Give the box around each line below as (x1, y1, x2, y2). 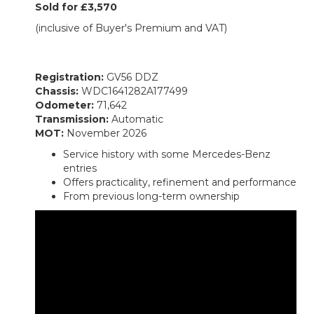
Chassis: (35, 85, 78, 98)
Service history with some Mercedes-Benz (63, 148, 271, 161)
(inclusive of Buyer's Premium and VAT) (35, 22, 227, 35)
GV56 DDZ (107, 71, 158, 84)
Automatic (111, 113, 163, 126)
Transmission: (35, 113, 111, 126)
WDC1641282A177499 (78, 85, 188, 98)
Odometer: (35, 99, 94, 112)
